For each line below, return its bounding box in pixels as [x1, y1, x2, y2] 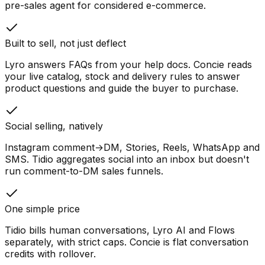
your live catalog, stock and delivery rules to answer [5, 70, 240, 82]
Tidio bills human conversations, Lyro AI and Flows [5, 224, 235, 236]
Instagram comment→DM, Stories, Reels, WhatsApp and [5, 141, 260, 153]
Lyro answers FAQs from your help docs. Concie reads [5, 58, 252, 70]
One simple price [5, 202, 80, 215]
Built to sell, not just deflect [5, 37, 126, 49]
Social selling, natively [5, 119, 103, 132]
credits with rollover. [5, 247, 96, 260]
